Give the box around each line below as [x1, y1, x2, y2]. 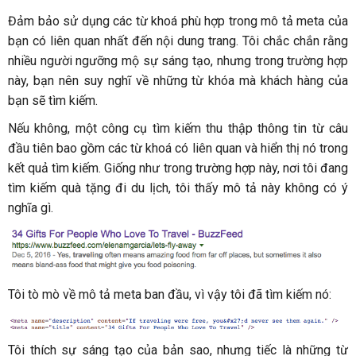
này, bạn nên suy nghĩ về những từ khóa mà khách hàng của [8, 73, 348, 89]
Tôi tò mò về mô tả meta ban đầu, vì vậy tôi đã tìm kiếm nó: [8, 287, 331, 303]
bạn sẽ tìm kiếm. [8, 93, 98, 109]
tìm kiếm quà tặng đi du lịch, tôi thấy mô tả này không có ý [8, 180, 348, 196]
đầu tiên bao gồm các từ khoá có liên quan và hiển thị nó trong [8, 141, 348, 157]
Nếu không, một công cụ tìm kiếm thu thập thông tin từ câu [8, 121, 348, 137]
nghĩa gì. [8, 200, 53, 216]
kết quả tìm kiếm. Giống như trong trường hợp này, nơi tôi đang [8, 161, 348, 176]
